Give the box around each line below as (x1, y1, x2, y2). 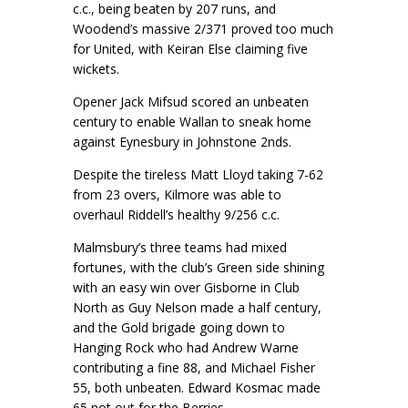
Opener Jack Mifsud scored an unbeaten (73, 93, 309, 111)
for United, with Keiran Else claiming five (73, 40, 308, 58)
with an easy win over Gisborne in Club (73, 278, 300, 296)
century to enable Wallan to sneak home (73, 113, 311, 131)
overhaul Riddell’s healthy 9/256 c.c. (73, 205, 283, 223)
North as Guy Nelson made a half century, (73, 298, 321, 316)
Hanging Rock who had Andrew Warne (73, 338, 299, 356)
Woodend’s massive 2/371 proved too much (73, 20, 333, 38)
